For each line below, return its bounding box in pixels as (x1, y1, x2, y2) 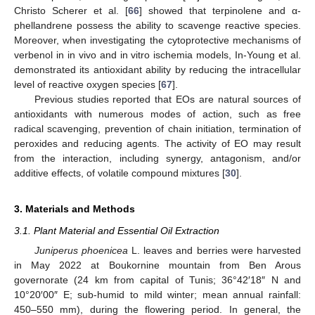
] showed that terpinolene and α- (139, 5, 301, 17)
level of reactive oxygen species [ (14, 79, 161, 91)
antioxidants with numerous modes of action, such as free (14, 108, 301, 120)
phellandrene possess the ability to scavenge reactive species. (14, 20, 301, 32)
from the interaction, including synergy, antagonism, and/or (14, 153, 301, 165)
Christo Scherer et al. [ (14, 5, 128, 17)
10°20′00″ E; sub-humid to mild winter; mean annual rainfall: (14, 288, 301, 300)
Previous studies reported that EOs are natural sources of (34, 94, 301, 105)
